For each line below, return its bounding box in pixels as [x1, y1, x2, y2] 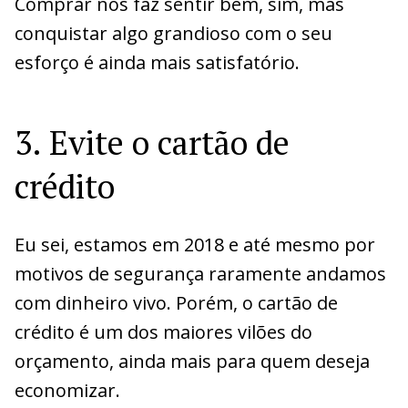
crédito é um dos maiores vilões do [15, 319, 312, 344]
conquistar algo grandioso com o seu [15, 20, 332, 46]
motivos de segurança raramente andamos [15, 260, 386, 286]
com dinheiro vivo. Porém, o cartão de [15, 290, 338, 315]
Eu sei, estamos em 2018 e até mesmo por [15, 231, 375, 257]
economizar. [15, 377, 120, 403]
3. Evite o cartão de [15, 120, 290, 164]
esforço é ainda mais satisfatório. [15, 49, 300, 75]
